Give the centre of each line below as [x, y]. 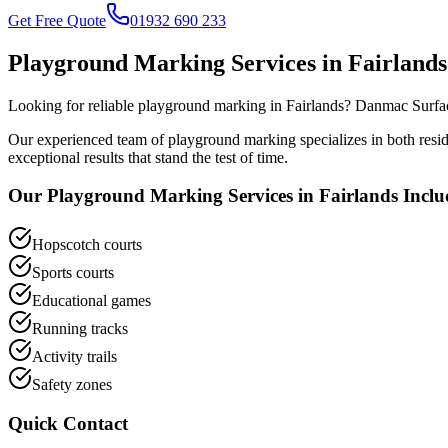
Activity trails [74, 357]
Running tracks [80, 329]
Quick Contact [68, 423]
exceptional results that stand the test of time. [148, 157]
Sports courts [73, 273]
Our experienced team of [88, 139]
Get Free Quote [57, 20]
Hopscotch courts [87, 245]
